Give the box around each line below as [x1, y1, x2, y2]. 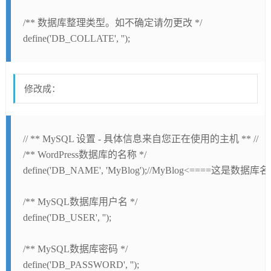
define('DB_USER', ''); [22, 212, 111, 223]
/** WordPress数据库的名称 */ [22, 149, 146, 160]
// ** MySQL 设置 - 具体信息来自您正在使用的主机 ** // [22, 134, 258, 144]
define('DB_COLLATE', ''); [22, 33, 130, 44]
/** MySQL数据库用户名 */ [22, 197, 137, 207]
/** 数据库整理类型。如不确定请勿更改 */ [22, 18, 202, 28]
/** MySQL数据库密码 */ [22, 244, 128, 254]
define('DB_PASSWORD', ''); [22, 260, 139, 270]
